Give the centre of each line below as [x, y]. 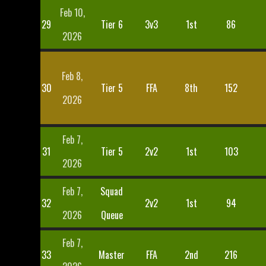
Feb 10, [72, 12]
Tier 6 [112, 24]
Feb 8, [72, 76]
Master [112, 255]
